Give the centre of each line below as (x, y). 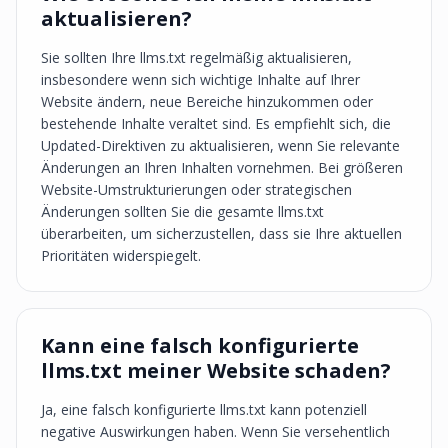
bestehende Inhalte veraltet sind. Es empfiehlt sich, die (216, 123)
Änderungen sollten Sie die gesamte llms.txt (182, 211)
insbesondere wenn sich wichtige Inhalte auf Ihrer (200, 79)
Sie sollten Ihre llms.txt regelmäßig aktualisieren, (196, 57)
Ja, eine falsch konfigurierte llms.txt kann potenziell (204, 409)
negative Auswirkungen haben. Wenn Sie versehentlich (215, 431)
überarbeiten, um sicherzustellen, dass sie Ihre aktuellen (221, 233)
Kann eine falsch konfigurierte (200, 345)
